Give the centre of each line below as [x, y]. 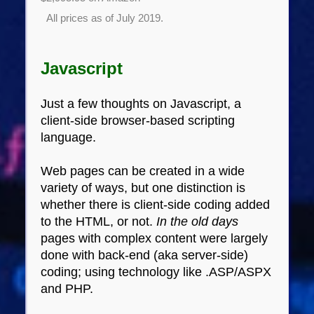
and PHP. [67, 288]
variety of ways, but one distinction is [143, 187]
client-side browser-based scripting [138, 120]
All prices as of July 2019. [102, 18]
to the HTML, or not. [99, 221]
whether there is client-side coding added [156, 204]
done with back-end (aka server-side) [145, 255]
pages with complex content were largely [155, 238]
